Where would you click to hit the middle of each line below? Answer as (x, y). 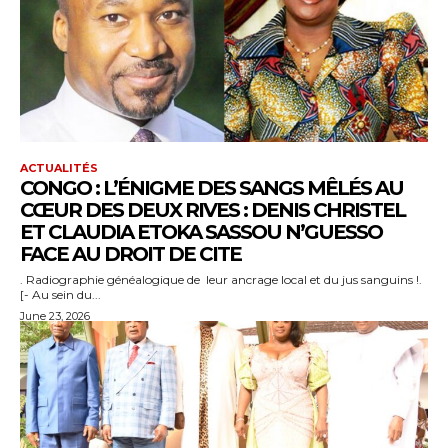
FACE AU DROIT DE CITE (130, 253)
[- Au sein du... (60, 294)
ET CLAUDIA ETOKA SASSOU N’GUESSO (201, 231)
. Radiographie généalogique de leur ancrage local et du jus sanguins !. (221, 279)
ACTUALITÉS (59, 167)
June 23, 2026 (55, 315)
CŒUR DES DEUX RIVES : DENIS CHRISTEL (212, 209)
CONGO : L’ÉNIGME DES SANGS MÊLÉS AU (211, 187)
